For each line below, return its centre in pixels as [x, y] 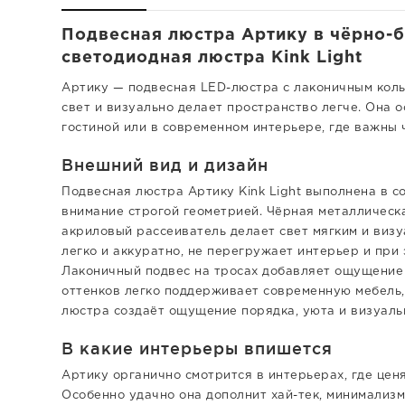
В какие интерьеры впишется [197, 348]
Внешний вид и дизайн [165, 164]
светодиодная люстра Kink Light [212, 57]
